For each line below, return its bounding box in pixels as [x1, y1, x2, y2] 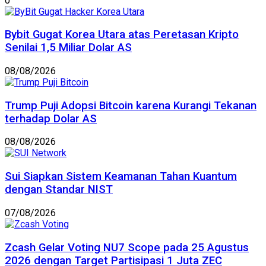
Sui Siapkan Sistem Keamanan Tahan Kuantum [5, 170, 237, 183]
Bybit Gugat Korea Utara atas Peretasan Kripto [5, 28, 239, 42]
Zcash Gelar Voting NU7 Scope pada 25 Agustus [5, 240, 249, 254]
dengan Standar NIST [5, 183, 113, 197]
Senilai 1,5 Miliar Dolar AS [5, 41, 132, 55]
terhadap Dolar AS [5, 112, 97, 125]
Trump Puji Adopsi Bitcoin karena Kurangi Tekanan [5, 99, 256, 112]
